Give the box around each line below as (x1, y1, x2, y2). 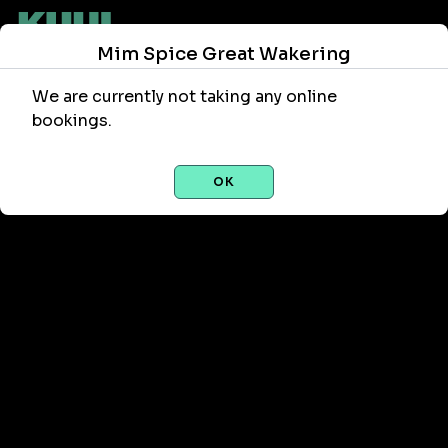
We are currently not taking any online (32, 86, 337, 107)
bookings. (32, 110, 112, 131)
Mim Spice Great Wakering (97, 43, 351, 65)
